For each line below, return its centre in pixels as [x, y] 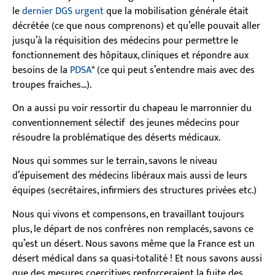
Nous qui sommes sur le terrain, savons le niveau [115, 161]
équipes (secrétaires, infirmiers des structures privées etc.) [134, 191]
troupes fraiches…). [53, 85]
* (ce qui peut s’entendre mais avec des [173, 70]
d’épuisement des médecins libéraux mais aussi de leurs [130, 176]
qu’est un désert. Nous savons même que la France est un [134, 244]
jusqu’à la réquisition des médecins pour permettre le [125, 41]
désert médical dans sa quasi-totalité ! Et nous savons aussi [137, 258]
